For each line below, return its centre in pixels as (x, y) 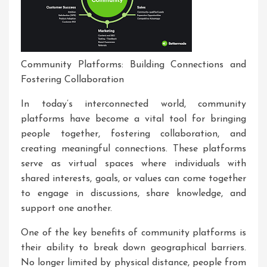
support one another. (66, 209)
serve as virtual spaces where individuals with (133, 164)
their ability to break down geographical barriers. (133, 248)
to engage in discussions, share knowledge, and (133, 194)
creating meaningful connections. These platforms (133, 149)
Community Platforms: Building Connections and (133, 65)
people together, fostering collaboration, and (133, 134)
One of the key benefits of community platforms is (133, 233)
